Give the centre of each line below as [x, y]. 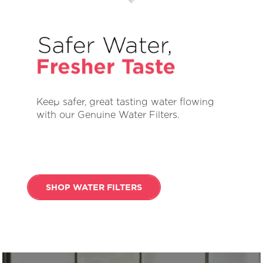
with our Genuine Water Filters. [108, 114]
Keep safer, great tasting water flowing [126, 102]
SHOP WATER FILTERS [94, 187]
